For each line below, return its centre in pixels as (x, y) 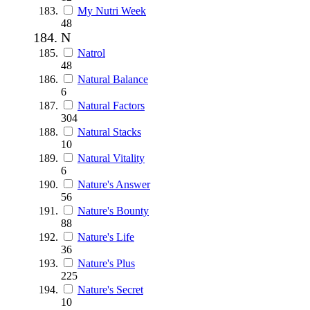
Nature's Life (106, 237)
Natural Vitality (111, 158)
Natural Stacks (109, 131)
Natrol (91, 53)
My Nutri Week (112, 10)
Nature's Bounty (113, 210)
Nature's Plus (106, 263)
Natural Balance (113, 79)
